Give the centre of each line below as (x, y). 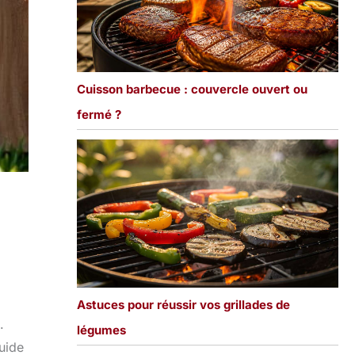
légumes (101, 330)
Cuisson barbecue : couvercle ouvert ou (192, 89)
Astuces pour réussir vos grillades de (183, 305)
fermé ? (99, 114)
